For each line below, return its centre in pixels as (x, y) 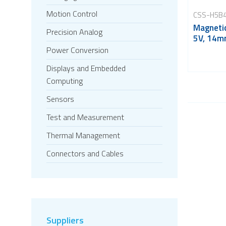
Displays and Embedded (86, 68)
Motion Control (72, 14)
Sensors (60, 99)
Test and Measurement (85, 117)
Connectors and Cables (85, 153)
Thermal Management (83, 135)
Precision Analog (74, 32)
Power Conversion (77, 50)
